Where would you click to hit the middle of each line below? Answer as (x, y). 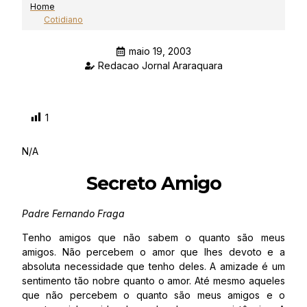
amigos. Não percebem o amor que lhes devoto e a (153, 252)
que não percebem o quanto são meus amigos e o (153, 295)
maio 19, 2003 (160, 51)
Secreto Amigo (153, 183)
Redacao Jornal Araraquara (160, 65)
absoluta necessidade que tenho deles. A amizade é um (153, 266)
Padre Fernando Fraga (73, 213)
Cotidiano (63, 20)
